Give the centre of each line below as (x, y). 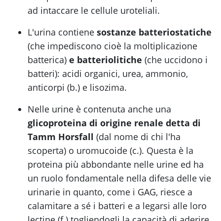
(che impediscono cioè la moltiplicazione (112, 46)
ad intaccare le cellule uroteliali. (94, 11)
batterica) (48, 60)
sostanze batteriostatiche (154, 32)
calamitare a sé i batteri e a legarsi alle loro (117, 206)
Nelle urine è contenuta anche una (99, 109)
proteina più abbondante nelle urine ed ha (116, 165)
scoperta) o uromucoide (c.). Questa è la (110, 151)
